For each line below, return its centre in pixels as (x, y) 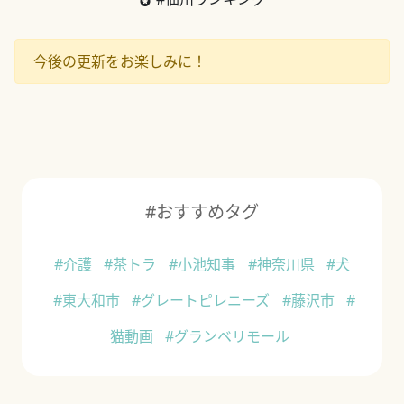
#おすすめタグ (202, 212)
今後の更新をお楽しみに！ (120, 62)
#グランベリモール (228, 337)
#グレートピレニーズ (203, 301)
